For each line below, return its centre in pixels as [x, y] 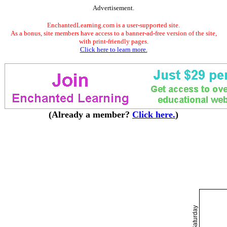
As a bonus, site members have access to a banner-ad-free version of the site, [113, 33]
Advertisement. [113, 8]
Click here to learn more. [113, 49]
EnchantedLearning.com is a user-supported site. [113, 25]
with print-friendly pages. [113, 41]
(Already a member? [90, 115]
